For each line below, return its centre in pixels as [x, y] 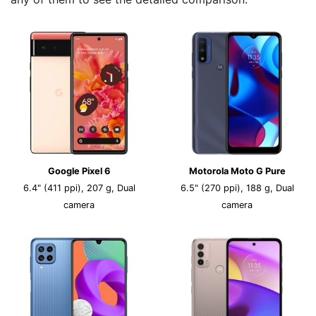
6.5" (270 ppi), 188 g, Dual [237, 188]
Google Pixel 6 [79, 171]
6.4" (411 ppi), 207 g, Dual [79, 188]
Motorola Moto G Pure [237, 171]
